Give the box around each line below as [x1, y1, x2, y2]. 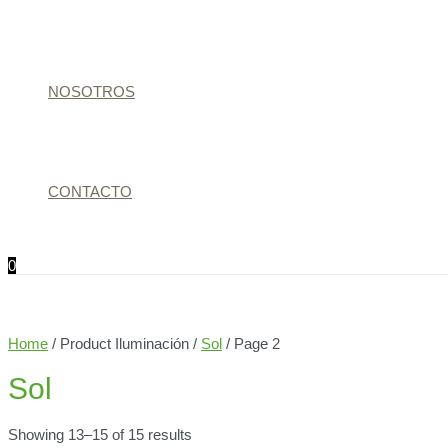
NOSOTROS [48, 83, 135, 100]
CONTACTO [48, 183, 132, 200]
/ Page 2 [222, 335, 280, 352]
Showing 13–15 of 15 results [8, 426, 192, 444]
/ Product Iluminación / [48, 335, 201, 352]
